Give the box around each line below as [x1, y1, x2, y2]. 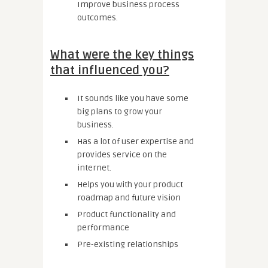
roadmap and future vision [77, 192, 181, 203]
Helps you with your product [77, 179, 183, 190]
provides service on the [77, 149, 167, 160]
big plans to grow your [77, 106, 162, 117]
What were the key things [50, 47, 194, 62]
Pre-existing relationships [77, 239, 178, 249]
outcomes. [77, 12, 118, 23]
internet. [77, 162, 111, 173]
